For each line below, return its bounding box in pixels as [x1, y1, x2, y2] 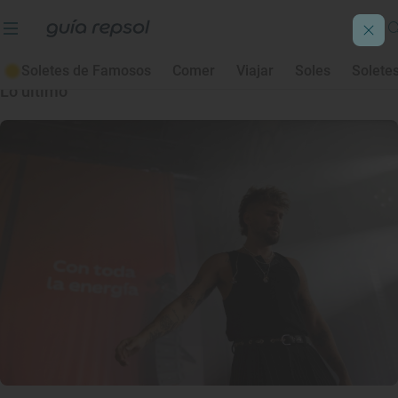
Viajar [236, 62, 274, 79]
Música [161, 3, 237, 29]
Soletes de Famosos [21, 62, 151, 79]
